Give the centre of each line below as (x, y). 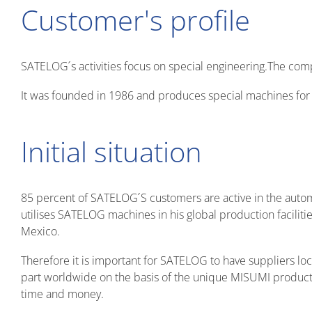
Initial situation (111, 151)
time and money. (62, 294)
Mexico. (40, 231)
